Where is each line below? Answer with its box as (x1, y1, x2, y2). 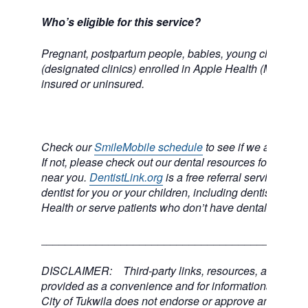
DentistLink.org (89, 169, 163, 185)
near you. (41, 169, 89, 185)
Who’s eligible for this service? (41, 14, 201, 30)
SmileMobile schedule (94, 139, 203, 155)
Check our (41, 139, 94, 155)
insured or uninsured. (41, 76, 144, 91)
